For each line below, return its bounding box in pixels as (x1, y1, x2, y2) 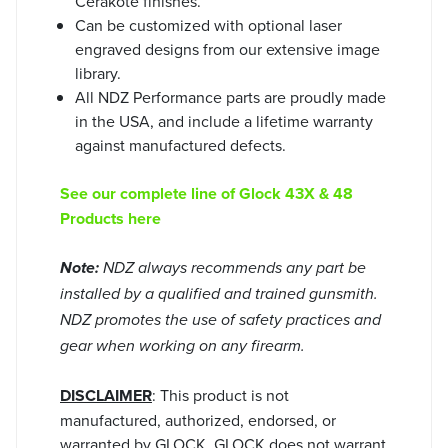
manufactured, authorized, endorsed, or (60, 408, 336, 431)
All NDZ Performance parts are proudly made (75, 85, 386, 108)
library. (75, 61, 121, 84)
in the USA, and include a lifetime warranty (75, 109, 373, 132)
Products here (60, 206, 161, 230)
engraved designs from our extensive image (75, 37, 380, 60)
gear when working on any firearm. (60, 336, 305, 356)
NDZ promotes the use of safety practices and (60, 310, 381, 330)
